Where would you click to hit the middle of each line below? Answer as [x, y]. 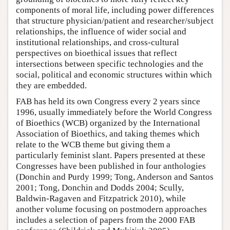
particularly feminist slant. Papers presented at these [111, 155]
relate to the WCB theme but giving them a [93, 144]
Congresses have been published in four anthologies [111, 166]
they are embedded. [51, 85]
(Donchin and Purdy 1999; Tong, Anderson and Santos [115, 177]
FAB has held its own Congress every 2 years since [108, 101]
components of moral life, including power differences [115, 10]
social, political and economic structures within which [114, 74]
